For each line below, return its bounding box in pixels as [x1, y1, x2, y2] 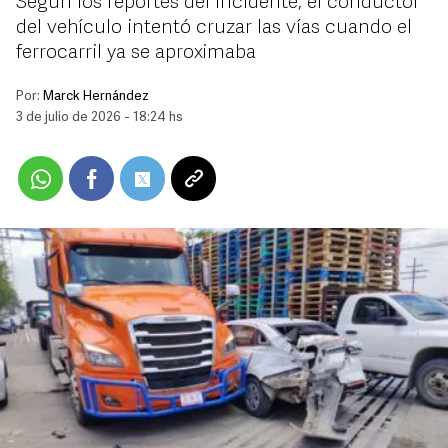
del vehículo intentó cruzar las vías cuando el [16, 18, 412, 38]
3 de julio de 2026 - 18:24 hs [16, 111, 183, 124]
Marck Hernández [43, 90, 149, 103]
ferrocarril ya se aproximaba [16, 43, 256, 63]
